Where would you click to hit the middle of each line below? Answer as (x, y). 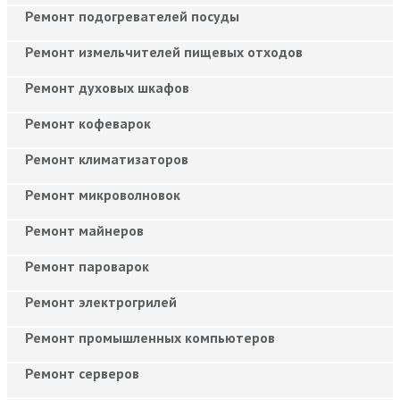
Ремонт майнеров (84, 230)
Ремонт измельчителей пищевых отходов (164, 51)
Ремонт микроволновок (103, 194)
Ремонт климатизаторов (107, 158)
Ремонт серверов (82, 373)
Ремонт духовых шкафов (107, 87)
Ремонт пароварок (87, 266)
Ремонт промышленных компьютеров (150, 337)
